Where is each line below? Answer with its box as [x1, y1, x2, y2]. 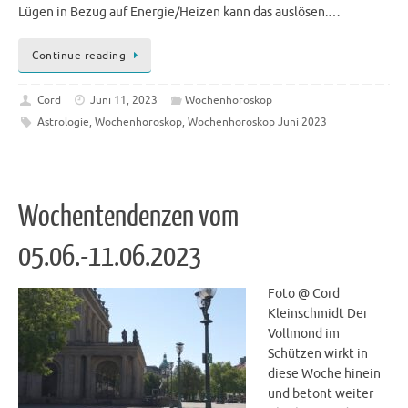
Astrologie [36, 114, 89, 129]
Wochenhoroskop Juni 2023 [187, 114, 327, 129]
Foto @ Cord [268, 286, 340, 302]
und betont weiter [268, 386, 373, 403]
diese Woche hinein [268, 366, 381, 382]
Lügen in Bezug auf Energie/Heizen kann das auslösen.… [18, 5, 341, 21]
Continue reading [32, 47, 126, 63]
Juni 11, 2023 [90, 92, 158, 107]
